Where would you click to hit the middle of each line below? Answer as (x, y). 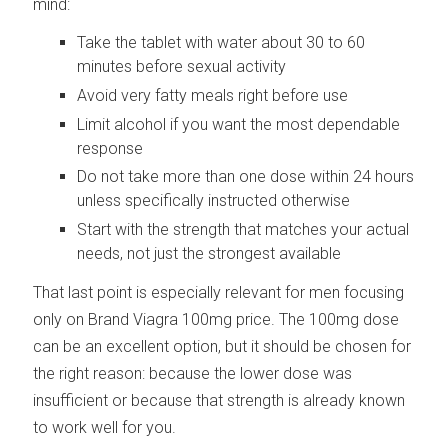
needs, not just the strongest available (209, 254)
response (110, 148)
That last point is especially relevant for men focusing (219, 292)
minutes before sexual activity (182, 66)
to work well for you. (105, 427)
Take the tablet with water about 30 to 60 (221, 42)
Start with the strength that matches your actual (243, 230)
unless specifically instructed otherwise (214, 201)
